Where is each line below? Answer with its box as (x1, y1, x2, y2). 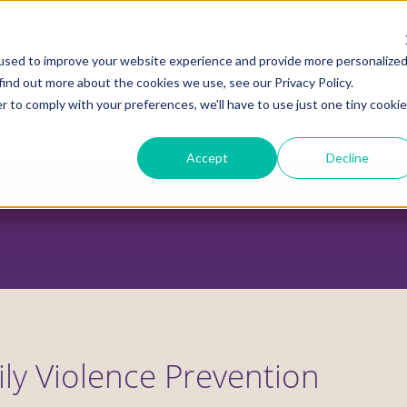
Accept (186, 149, 229, 165)
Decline (325, 149, 369, 165)
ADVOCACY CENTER (53, 108, 195, 125)
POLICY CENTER (222, 108, 338, 125)
